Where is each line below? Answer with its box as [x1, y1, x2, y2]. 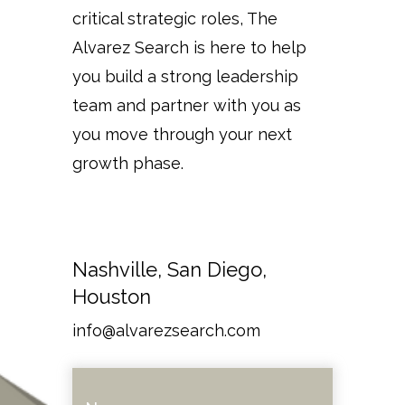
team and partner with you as [72, 95, 301, 115]
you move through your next [72, 124, 292, 144]
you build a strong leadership [72, 66, 298, 86]
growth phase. [72, 153, 184, 173]
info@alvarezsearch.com [72, 320, 260, 340]
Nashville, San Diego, [72, 257, 267, 281]
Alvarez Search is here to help [72, 37, 306, 57]
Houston [72, 284, 151, 308]
